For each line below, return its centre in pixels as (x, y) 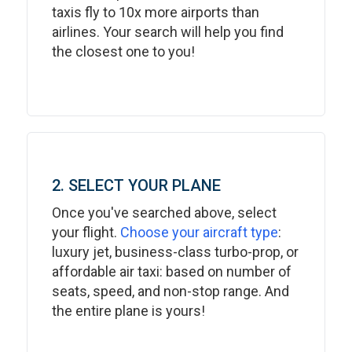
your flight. (86, 232)
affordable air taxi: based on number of (172, 271)
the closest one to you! (123, 51)
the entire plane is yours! (128, 311)
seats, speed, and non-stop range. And (170, 291)
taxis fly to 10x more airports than (156, 12)
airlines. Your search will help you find (168, 32)
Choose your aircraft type (199, 232)
